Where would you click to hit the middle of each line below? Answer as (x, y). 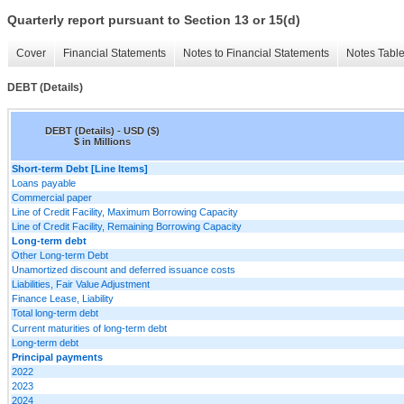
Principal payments (57, 357)
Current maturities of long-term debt (89, 328)
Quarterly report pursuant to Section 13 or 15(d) (154, 20)
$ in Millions (102, 141)
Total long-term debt (55, 312)
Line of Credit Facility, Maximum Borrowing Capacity (125, 211)
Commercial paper (52, 197)
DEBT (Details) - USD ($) (102, 130)
